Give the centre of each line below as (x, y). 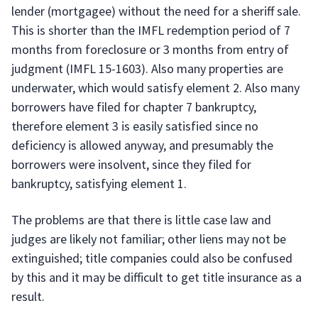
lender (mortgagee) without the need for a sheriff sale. (156, 11)
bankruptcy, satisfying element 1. (99, 183)
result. (28, 296)
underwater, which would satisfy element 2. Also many (155, 88)
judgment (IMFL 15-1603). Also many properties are (147, 68)
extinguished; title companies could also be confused (152, 258)
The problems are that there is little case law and (141, 220)
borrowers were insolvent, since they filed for (131, 164)
